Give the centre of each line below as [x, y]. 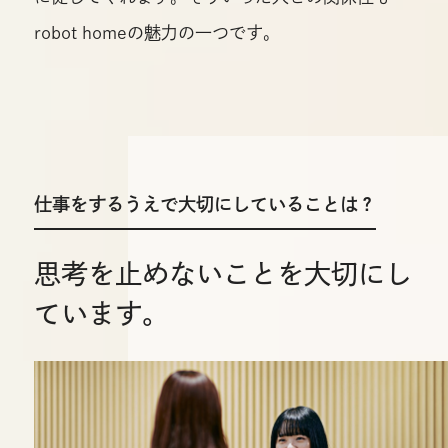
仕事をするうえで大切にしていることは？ [204, 203]
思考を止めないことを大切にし [222, 274]
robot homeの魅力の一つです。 [156, 32]
